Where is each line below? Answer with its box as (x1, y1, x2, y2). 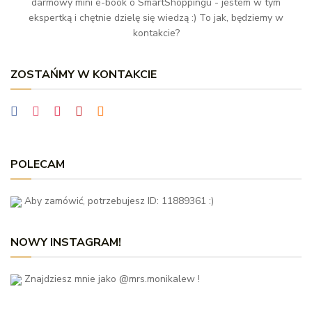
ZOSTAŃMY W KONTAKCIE (10, 67, 157, 83)
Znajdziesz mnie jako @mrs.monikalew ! (22, 272, 200, 286)
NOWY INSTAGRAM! (10, 235, 121, 251)
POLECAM (10, 157, 65, 173)
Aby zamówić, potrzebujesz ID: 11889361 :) (22, 194, 214, 208)
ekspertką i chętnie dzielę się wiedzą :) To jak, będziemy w (29, 11, 283, 25)
